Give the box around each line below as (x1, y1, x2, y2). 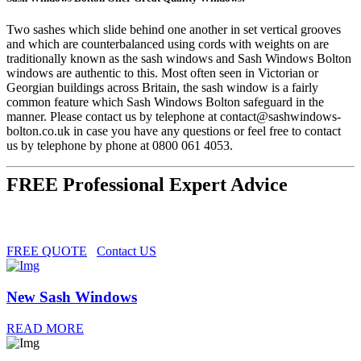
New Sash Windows (6, 288, 137, 305)
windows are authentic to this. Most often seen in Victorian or (6, 66, 318, 81)
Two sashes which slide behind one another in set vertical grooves (6, 23, 341, 37)
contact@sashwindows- (220, 110, 341, 124)
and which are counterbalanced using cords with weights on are (6, 37, 329, 52)
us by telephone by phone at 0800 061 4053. (6, 139, 233, 153)
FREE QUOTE (6, 244, 87, 259)
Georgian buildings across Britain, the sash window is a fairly (6, 81, 318, 95)
